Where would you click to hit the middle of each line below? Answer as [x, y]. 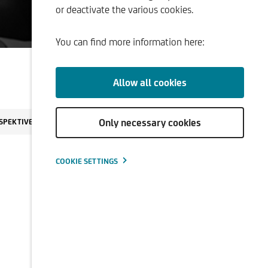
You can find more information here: [130, 42]
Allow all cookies [150, 83]
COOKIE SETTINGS [87, 161]
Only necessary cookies [150, 123]
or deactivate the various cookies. [124, 10]
